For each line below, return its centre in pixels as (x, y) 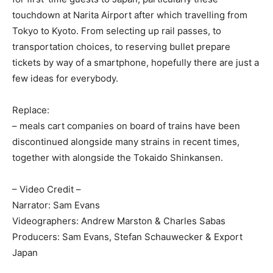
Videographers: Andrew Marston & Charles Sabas (119, 221)
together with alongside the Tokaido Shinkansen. (118, 157)
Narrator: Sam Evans (56, 205)
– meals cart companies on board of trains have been (126, 126)
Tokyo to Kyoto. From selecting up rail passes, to (117, 30)
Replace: (31, 110)
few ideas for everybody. (65, 78)
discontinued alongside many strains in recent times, (126, 141)
